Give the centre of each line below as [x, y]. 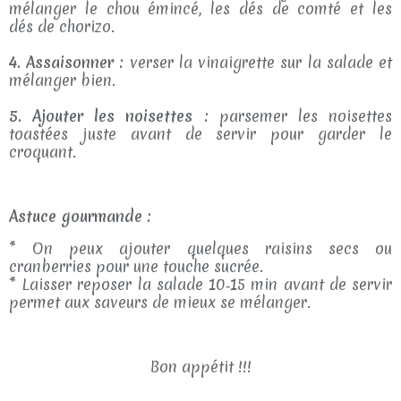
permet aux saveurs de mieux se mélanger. [160, 302]
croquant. [43, 152]
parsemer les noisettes [300, 116]
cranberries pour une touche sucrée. [136, 266]
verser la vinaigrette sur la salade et [258, 62]
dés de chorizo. [62, 26]
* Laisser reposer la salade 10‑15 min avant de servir [200, 284]
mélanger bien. [62, 80]
